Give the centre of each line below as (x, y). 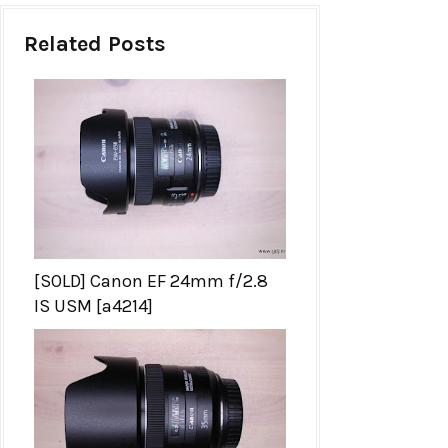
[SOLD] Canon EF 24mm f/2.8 (151, 280)
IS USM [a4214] (93, 305)
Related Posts (95, 43)
